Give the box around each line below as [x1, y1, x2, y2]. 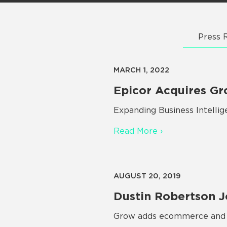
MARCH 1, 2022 [113, 65, 169, 74]
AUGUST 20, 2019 [113, 171, 181, 180]
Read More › [113, 126, 163, 136]
